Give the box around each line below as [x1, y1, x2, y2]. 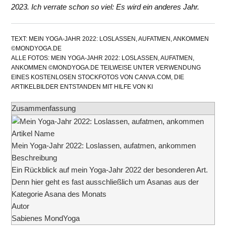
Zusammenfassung [12, 104, 76, 112]
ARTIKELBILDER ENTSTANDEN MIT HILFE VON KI [11, 83, 153, 90]
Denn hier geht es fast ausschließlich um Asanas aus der [12, 178, 199, 187]
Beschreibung [12, 153, 58, 162]
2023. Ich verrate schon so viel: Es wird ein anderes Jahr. [11, 3, 200, 11]
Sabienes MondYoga [12, 214, 80, 223]
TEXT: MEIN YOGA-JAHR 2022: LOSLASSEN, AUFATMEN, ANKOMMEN [11, 35, 209, 42]
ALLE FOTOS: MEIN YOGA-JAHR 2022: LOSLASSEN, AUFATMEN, [11, 54, 195, 62]
